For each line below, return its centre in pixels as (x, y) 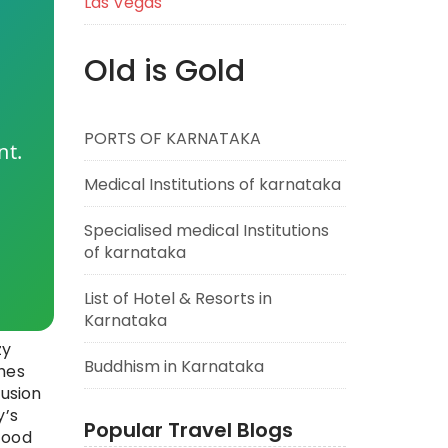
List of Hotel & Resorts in (177, 298)
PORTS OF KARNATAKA (172, 138)
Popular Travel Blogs (188, 430)
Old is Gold (164, 71)
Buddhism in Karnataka (173, 366)
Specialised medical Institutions (206, 230)
